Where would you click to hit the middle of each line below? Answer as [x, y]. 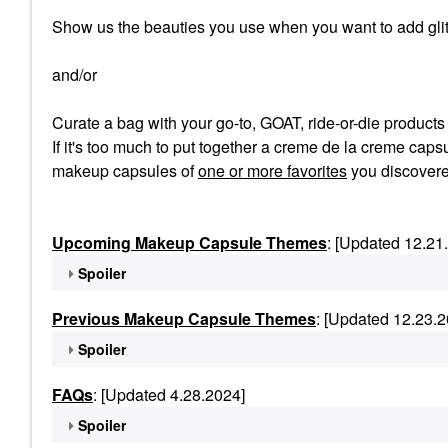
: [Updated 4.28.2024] [169, 394]
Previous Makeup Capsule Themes [184, 318]
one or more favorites [272, 170]
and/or [76, 74]
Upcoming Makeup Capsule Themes [189, 242]
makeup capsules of [123, 170]
